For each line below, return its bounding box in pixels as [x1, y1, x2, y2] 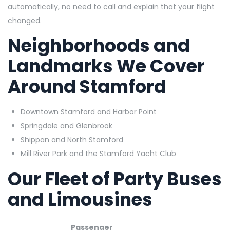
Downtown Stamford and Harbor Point [21, 106, 157, 117]
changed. [8, 15, 42, 26]
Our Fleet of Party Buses [8, 166, 222, 191]
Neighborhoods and [8, 32, 190, 58]
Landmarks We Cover [8, 53, 205, 79]
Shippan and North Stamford [21, 134, 123, 145]
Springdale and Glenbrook [21, 120, 112, 131]
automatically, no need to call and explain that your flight [8, 1, 215, 12]
